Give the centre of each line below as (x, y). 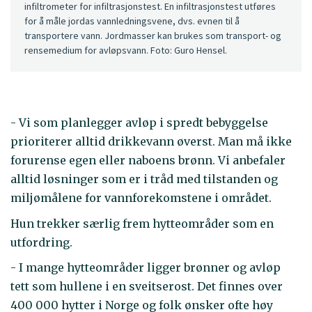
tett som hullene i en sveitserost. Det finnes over (147, 287)
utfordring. (41, 242)
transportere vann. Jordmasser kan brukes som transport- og (153, 36)
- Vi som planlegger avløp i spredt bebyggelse (139, 123)
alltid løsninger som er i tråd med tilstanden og (144, 179)
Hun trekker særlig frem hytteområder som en (142, 223)
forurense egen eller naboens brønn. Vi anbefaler (148, 161)
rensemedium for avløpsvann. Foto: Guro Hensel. (126, 50)
